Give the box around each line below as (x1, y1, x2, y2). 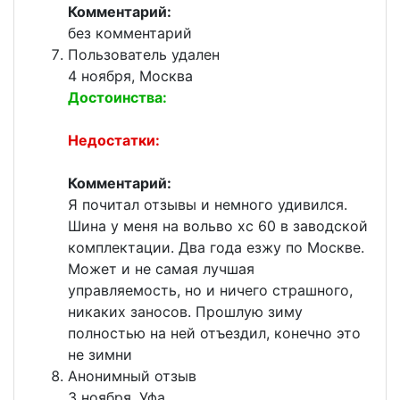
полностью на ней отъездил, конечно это (68, 324, 361, 343)
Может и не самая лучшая (68, 260, 254, 279)
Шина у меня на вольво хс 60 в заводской (68, 217, 368, 236)
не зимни (68, 346, 132, 364)
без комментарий (68, 24, 192, 43)
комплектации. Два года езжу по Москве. (68, 238, 364, 257)
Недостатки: (68, 131, 160, 150)
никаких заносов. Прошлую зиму (68, 303, 303, 321)
